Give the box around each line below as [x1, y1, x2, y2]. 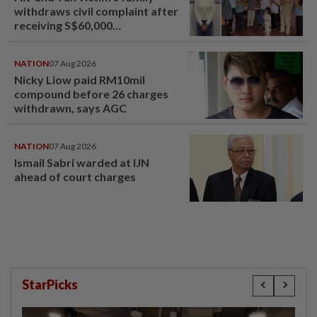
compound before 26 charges [14, 87, 168, 100]
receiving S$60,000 [14, 18, 113, 32]
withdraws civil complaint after [14, 4, 178, 18]
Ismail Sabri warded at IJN [14, 156, 149, 169]
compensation [14, 33, 90, 46]
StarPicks [22, 277, 78, 292]
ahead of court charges [14, 170, 136, 183]
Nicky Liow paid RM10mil [14, 73, 145, 86]
